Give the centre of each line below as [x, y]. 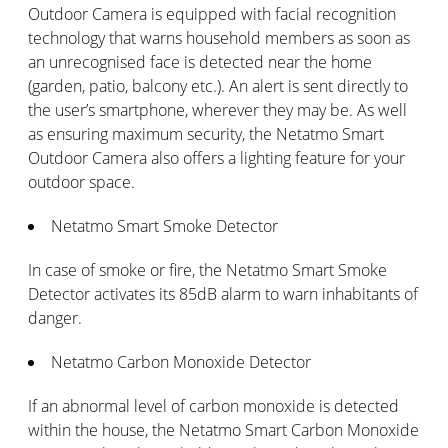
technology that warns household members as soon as [219, 37]
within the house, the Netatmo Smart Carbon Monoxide [223, 429]
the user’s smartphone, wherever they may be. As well [217, 109]
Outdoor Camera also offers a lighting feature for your [216, 157]
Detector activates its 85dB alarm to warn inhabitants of [223, 293]
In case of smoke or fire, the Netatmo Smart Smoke [207, 269]
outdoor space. [81, 181]
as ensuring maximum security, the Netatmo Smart [206, 133]
